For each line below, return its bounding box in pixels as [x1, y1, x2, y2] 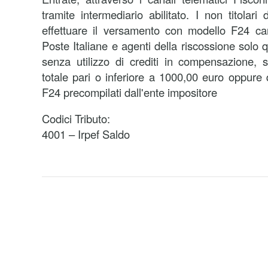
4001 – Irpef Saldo [42, 126, 130, 142]
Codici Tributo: [42, 111, 110, 126]
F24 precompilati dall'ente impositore [42, 84, 217, 100]
